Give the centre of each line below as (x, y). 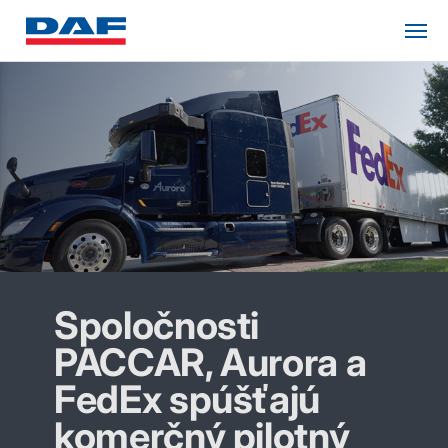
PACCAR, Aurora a (210, 362)
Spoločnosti (157, 325)
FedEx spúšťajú (187, 399)
